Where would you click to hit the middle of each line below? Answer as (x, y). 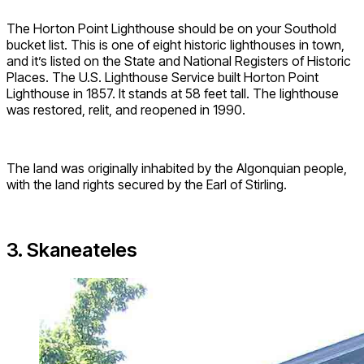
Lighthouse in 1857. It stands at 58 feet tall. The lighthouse (173, 93)
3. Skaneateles (72, 249)
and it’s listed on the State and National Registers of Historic (179, 61)
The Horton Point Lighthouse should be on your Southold (171, 28)
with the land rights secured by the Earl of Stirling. (147, 184)
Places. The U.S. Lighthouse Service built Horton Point (162, 77)
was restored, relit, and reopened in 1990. (126, 109)
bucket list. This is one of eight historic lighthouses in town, (175, 44)
